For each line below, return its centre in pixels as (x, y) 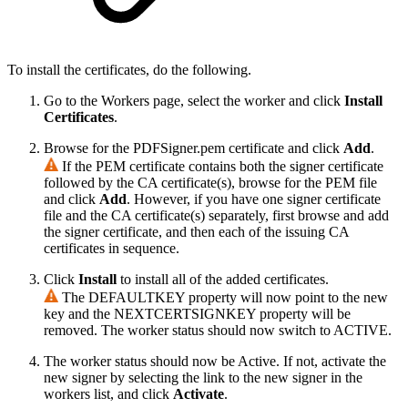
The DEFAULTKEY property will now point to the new (225, 298)
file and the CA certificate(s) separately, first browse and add (216, 216)
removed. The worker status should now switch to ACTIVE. (218, 331)
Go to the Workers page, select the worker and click (194, 101)
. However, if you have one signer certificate (254, 199)
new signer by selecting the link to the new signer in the (203, 378)
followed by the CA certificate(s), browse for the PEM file (210, 183)
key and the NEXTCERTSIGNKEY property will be (197, 314)
